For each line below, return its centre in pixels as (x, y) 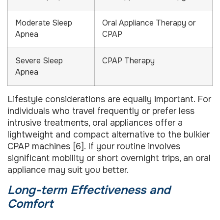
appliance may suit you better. (68, 170)
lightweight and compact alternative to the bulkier (109, 135)
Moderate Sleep (44, 23)
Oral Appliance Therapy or (149, 23)
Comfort (30, 204)
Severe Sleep (39, 61)
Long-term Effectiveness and (89, 190)
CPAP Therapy (128, 61)
